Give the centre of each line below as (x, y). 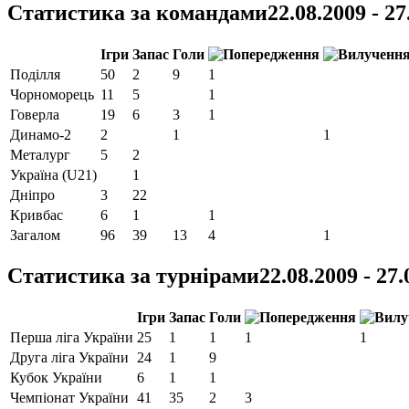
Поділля (35, 74)
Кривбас (37, 215)
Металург (40, 154)
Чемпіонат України (69, 398)
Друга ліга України (69, 358)
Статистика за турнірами (133, 276)
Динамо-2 (41, 134)
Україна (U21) (53, 174)
